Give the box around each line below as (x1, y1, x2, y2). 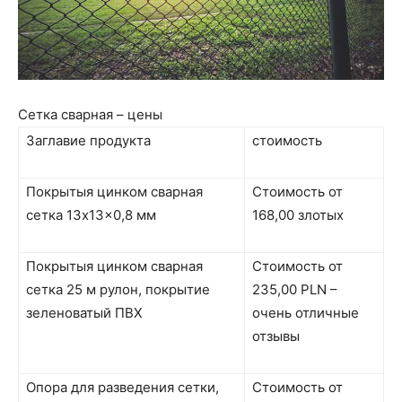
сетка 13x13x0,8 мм (26, 205, 156, 223)
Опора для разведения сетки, (26, 378, 219, 396)
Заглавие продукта (26, 131, 151, 149)
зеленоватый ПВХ (26, 303, 143, 321)
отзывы (252, 327, 300, 345)
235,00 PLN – (252, 280, 337, 298)
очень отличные (252, 303, 359, 321)
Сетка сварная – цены (18, 105, 162, 123)
